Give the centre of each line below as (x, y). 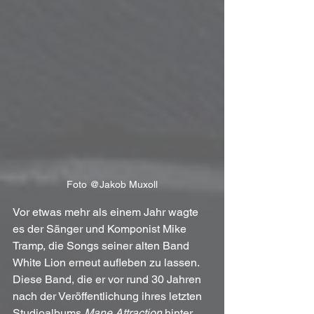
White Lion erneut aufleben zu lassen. (107, 263)
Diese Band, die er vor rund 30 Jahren (108, 280)
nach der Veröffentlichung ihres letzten (109, 296)
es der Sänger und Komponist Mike (101, 229)
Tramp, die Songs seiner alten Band (102, 246)
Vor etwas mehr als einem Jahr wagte (107, 212)
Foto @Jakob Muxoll (112, 185)
